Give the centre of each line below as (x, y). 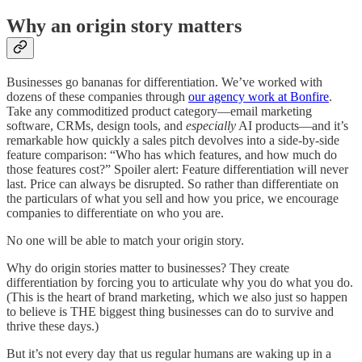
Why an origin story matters (124, 26)
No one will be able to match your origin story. (125, 241)
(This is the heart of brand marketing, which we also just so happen (177, 297)
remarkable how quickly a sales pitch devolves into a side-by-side (173, 141)
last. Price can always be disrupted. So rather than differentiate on (173, 184)
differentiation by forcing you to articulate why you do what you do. (180, 283)
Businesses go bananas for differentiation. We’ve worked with (164, 82)
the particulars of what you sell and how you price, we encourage (173, 199)
